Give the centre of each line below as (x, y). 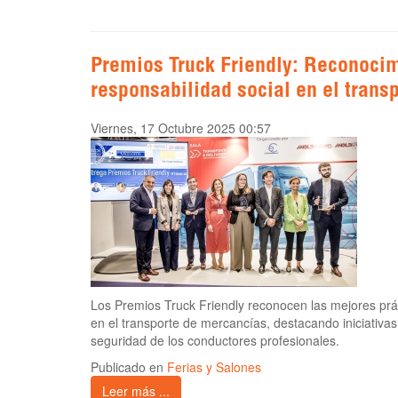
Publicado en (129, 367)
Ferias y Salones (214, 367)
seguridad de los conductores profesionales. (215, 341)
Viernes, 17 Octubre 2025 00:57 (181, 128)
